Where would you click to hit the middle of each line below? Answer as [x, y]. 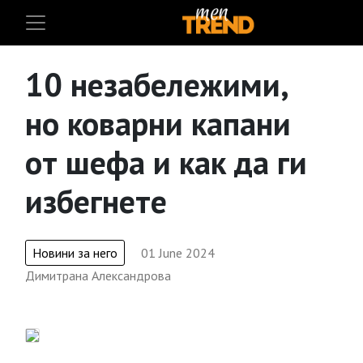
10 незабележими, [156, 84]
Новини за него [75, 253]
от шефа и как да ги [166, 162]
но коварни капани [158, 123]
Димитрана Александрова [98, 275]
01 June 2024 [178, 253]
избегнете [96, 201]
